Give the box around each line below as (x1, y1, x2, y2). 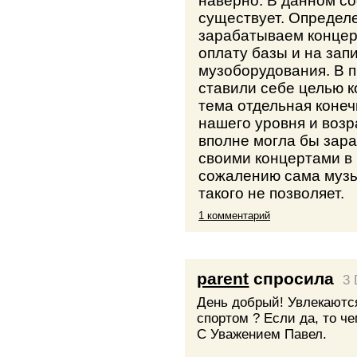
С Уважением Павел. (197, 327, 328, 343)
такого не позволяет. (198, 184, 345, 202)
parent (197, 269, 249, 288)
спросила (249, 269, 335, 288)
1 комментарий (198, 210, 271, 222)
